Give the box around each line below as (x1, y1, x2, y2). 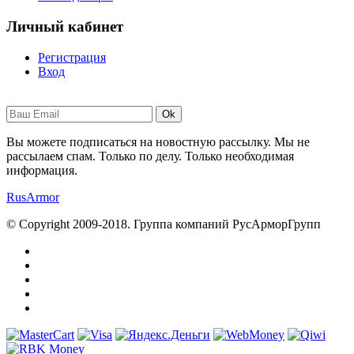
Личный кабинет (6, 17, 123, 35)
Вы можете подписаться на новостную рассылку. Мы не (6, 134, 310, 149)
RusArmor (6, 190, 59, 204)
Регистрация (38, 50, 106, 64)
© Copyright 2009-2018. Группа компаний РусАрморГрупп (6, 217, 321, 231)
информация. (6, 163, 77, 177)
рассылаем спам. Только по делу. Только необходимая (6, 149, 294, 163)
